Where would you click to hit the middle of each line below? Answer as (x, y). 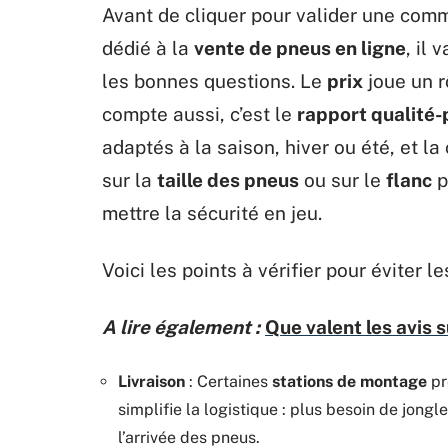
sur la (129, 179)
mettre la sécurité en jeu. (212, 212)
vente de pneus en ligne (300, 47)
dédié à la (148, 47)
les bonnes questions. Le (214, 80)
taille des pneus (228, 179)
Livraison (151, 381)
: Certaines (228, 381)
